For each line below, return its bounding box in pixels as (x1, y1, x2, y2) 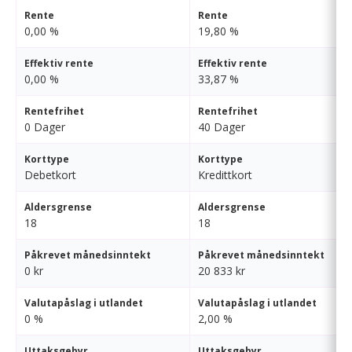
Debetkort (24, 167, 76, 182)
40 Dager (198, 119, 245, 134)
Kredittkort (198, 167, 252, 182)
